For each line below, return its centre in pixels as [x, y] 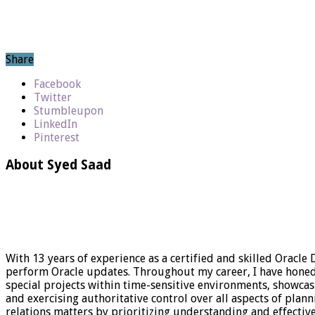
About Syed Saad [58, 165]
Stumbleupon [69, 111]
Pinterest [57, 138]
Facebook [57, 84]
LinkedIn [56, 124]
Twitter [53, 98]
